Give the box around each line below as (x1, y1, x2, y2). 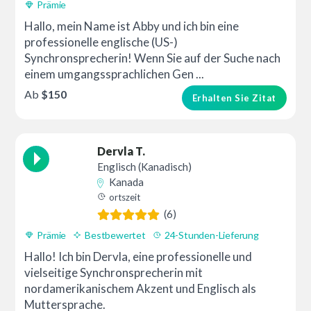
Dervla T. (97, 144, 146, 158)
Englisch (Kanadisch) (97, 160, 192, 173)
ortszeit (109, 191, 141, 203)
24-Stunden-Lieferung (164, 228, 259, 241)
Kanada (109, 175, 144, 188)
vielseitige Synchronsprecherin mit (24, 264, 203, 280)
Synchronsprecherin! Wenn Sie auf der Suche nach (24, 51, 281, 66)
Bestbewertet (85, 228, 146, 241)
